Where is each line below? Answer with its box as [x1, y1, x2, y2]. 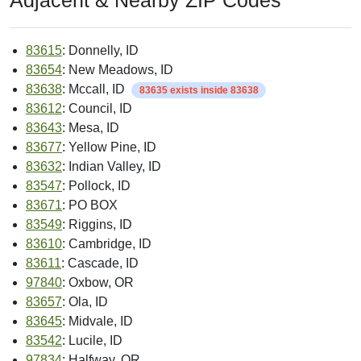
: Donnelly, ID [62, 44, 139, 58]
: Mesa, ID [62, 121, 119, 135]
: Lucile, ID [62, 334, 122, 348]
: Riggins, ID [62, 218, 132, 232]
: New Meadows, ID [62, 63, 173, 77]
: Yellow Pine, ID [62, 140, 156, 155]
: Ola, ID [62, 295, 108, 309]
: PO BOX [62, 198, 118, 213]
